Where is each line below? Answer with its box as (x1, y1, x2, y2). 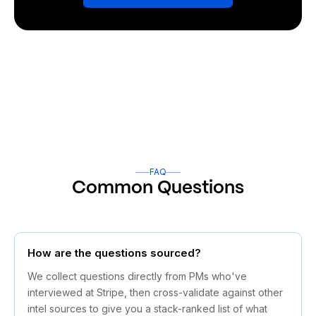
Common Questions (72, 179, 244, 197)
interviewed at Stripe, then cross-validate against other (28, 286, 283, 299)
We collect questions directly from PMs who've (28, 270, 247, 283)
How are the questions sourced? (28, 246, 201, 260)
